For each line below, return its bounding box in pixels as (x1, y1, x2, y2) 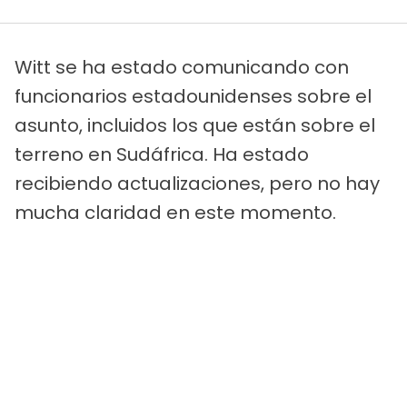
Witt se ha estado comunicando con (15, 54, 349, 80)
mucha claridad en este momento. (15, 199, 336, 225)
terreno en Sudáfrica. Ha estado (15, 141, 309, 167)
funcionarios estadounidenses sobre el (15, 83, 372, 109)
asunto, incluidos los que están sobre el (15, 112, 375, 138)
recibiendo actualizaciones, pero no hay (15, 170, 380, 196)
